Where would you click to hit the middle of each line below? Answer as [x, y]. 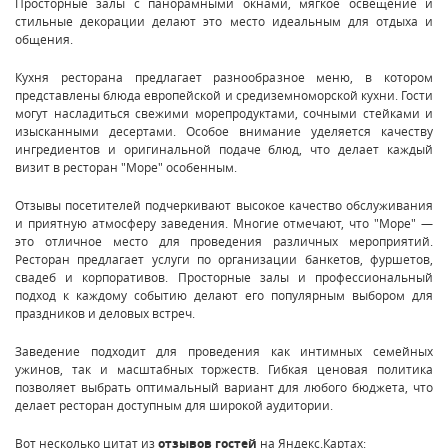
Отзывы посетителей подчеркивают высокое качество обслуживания [224, 204]
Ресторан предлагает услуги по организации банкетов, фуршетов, [224, 258]
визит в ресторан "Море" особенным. [126, 166]
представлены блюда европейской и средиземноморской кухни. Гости [224, 94]
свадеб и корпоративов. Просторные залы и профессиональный [224, 276]
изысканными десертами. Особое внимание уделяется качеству [224, 130]
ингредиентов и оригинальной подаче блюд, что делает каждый [224, 148]
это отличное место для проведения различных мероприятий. [224, 240]
